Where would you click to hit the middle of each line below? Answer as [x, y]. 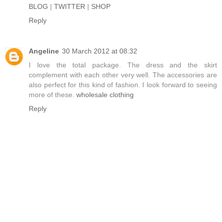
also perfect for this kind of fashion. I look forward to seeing [123, 84]
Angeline [44, 51]
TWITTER [70, 6]
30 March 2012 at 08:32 [100, 51]
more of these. [53, 94]
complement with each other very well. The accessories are [123, 75]
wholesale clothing [105, 94]
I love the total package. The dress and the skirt [123, 65]
